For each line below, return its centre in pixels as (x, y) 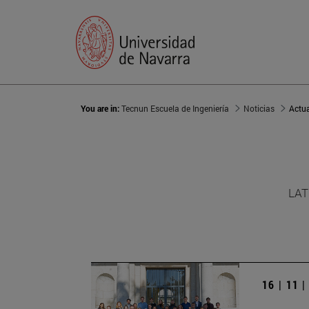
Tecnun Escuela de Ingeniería (175, 109)
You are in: (101, 109)
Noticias (259, 109)
